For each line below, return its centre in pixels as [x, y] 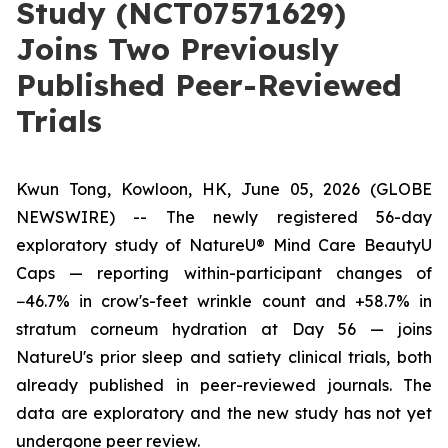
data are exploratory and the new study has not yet [224, 413]
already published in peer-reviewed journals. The [224, 385]
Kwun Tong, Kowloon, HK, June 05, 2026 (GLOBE [224, 189]
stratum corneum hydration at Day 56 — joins [224, 329]
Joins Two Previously [177, 49]
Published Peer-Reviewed [209, 85]
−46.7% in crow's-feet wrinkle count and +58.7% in [224, 301]
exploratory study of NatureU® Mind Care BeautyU [224, 245]
